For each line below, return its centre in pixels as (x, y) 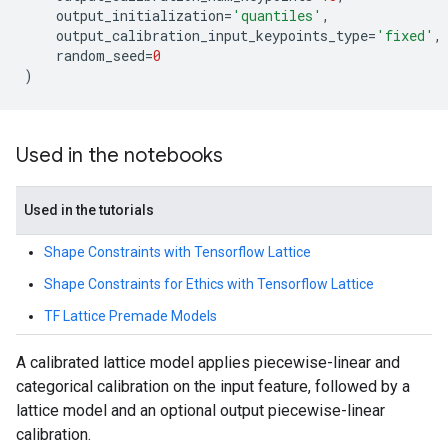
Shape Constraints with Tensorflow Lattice (177, 252)
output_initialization (140, 15)
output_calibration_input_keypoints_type (212, 35)
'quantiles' (277, 15)
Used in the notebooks (119, 155)
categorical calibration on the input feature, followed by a (213, 386)
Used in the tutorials (89, 210)
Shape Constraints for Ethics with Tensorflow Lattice (209, 284)
